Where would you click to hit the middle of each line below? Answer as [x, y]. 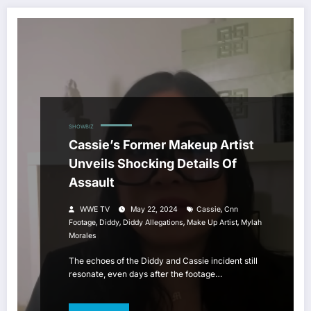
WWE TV [95, 210]
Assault [92, 183]
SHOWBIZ [81, 127]
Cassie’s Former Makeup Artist [161, 145]
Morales [83, 236]
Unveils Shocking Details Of [153, 164]
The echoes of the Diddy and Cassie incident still [163, 261]
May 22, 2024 [154, 210]
